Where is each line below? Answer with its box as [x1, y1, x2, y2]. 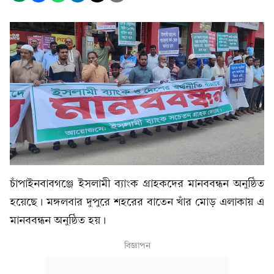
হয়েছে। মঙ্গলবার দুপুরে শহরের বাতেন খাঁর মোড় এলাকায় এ [10, 196, 264, 209]
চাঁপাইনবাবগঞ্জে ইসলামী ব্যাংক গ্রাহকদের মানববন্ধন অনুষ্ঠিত [10, 177, 264, 190]
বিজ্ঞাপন [124, 240, 150, 251]
